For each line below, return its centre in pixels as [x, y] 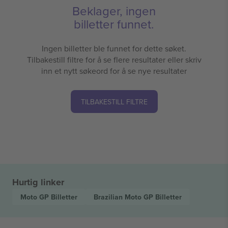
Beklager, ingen [114, 11]
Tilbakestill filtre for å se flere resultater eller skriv [114, 60]
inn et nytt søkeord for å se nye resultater [114, 71]
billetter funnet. [114, 24]
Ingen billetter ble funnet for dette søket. [114, 49]
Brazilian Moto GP [124, 197]
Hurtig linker [38, 182]
